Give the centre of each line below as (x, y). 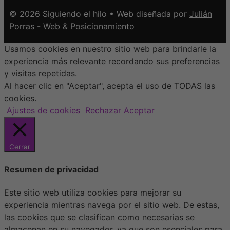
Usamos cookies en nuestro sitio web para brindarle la (110, 49)
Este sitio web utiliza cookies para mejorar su (93, 193)
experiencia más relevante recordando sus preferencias (112, 61)
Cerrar (20, 147)
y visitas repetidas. (41, 73)
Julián (201, 14)
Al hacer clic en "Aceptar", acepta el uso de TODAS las (110, 85)
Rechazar (103, 110)
